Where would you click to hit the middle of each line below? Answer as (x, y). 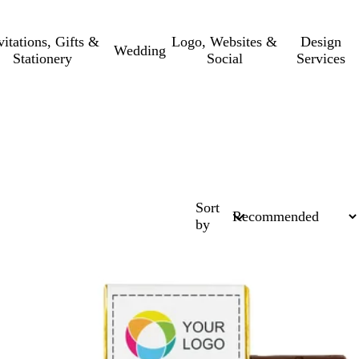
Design (321, 42)
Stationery (42, 58)
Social (224, 58)
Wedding (140, 50)
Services (321, 58)
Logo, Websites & (225, 42)
